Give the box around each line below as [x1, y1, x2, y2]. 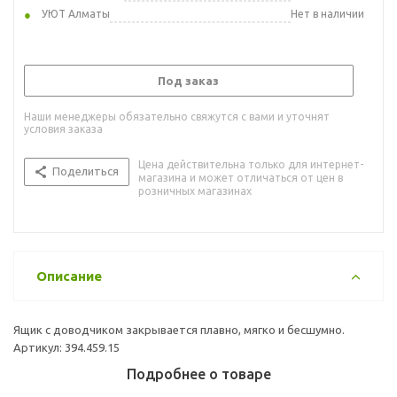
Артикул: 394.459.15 [13, 340, 120, 354]
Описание [36, 268, 102, 284]
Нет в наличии [291, 7, 364, 19]
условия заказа [24, 122, 103, 135]
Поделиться [52, 164, 119, 177]
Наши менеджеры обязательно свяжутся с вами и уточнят [24, 110, 330, 122]
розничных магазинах [138, 184, 252, 197]
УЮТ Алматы [42, 7, 110, 19]
